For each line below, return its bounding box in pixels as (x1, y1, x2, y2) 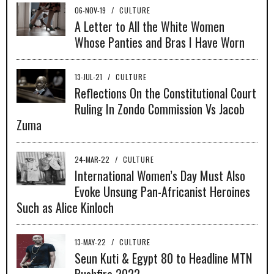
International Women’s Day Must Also (75, 166, 245, 185)
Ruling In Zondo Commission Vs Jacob (75, 99, 245, 118)
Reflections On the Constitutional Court (75, 83, 256, 102)
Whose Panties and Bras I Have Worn (75, 32, 245, 51)
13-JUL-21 (75, 71, 104, 82)
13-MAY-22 (75, 236, 108, 247)
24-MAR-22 (75, 154, 111, 165)
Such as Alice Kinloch (17, 198, 114, 217)
